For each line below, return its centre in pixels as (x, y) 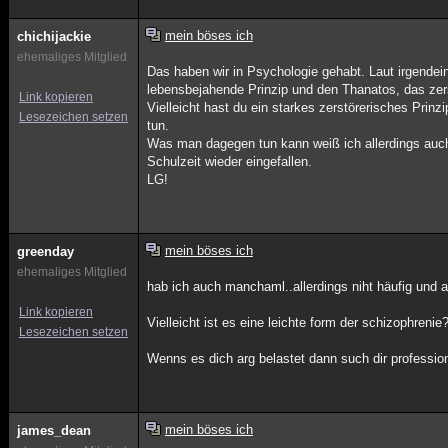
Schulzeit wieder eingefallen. (230, 161)
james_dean (54, 430)
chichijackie (54, 36)
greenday (45, 251)
